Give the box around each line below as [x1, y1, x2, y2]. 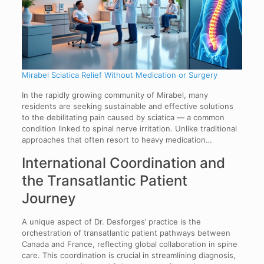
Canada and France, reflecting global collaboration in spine [21, 239, 237, 249]
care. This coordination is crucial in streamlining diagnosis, [21, 250, 236, 260]
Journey [21, 190, 76, 207]
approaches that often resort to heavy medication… [21, 135, 212, 144]
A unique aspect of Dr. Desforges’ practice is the [21, 217, 201, 226]
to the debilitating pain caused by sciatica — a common [21, 113, 225, 122]
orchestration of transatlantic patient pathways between [21, 228, 230, 237]
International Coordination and [21, 154, 225, 171]
